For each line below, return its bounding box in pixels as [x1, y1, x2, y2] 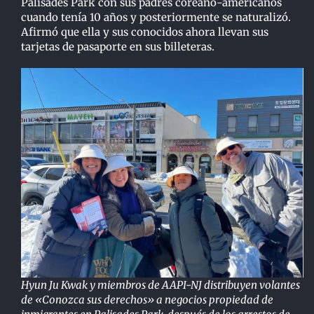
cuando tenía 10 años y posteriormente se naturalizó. [20, 10, 291, 24]
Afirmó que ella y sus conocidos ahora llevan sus [20, 25, 268, 39]
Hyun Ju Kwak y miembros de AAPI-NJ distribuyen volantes [20, 278, 300, 292]
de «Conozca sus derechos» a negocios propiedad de [20, 293, 273, 307]
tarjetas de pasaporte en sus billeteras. [20, 39, 214, 53]
